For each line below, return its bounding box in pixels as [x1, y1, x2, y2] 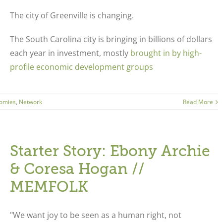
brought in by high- [130, 48, 202, 58]
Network [18, 98, 42, 106]
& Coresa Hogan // [9, 161, 145, 177]
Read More [183, 98, 214, 106]
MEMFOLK [9, 178, 88, 195]
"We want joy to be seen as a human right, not [9, 210, 181, 221]
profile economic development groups [9, 61, 153, 72]
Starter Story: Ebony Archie [9, 143, 210, 160]
